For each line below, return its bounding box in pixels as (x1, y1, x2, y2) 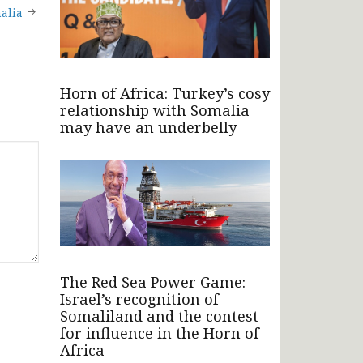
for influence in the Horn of (60, 322, 259, 343)
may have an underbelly (60, 117, 237, 137)
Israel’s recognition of (60, 288, 219, 309)
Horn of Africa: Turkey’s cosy (60, 83, 270, 103)
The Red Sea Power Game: (60, 271, 246, 292)
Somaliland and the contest (60, 305, 258, 326)
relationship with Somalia (60, 100, 250, 120)
